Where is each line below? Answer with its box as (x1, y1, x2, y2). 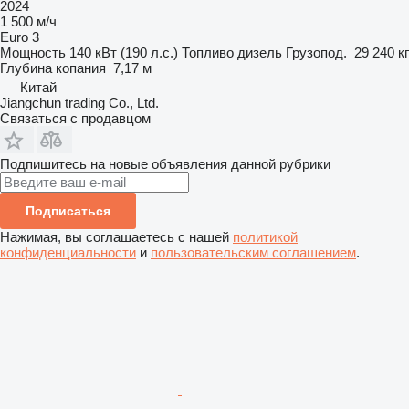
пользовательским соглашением (151, 244, 356, 260)
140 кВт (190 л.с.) (69, 44, 178, 60)
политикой (233, 228, 298, 245)
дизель (237, 44, 282, 60)
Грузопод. (286, 44, 347, 60)
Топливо (182, 44, 234, 60)
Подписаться (26, 203, 110, 218)
